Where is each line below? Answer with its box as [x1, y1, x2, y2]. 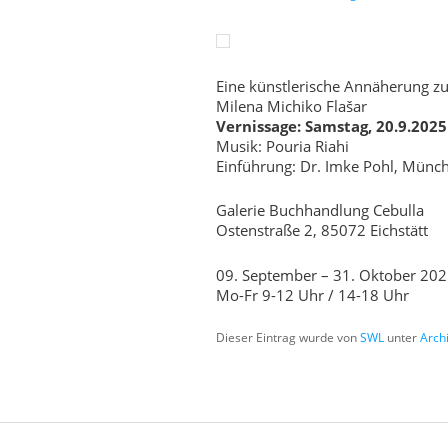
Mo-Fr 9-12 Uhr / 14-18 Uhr [216, 284, 410, 305]
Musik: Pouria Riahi [216, 135, 350, 156]
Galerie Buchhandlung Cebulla [216, 200, 425, 221]
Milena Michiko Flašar [216, 95, 368, 116]
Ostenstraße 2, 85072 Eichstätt [216, 220, 429, 241]
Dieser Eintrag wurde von [216, 329, 361, 347]
